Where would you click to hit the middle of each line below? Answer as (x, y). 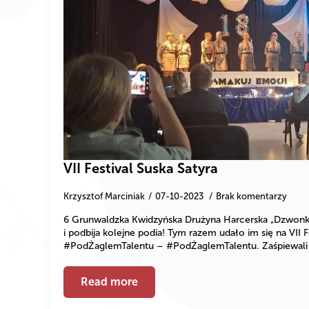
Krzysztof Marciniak (104, 196)
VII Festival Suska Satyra (141, 168)
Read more (109, 281)
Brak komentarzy (251, 196)
